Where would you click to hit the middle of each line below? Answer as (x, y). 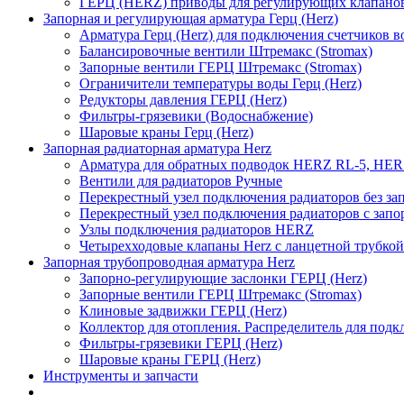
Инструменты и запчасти (121, 376)
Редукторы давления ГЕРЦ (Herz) (183, 100)
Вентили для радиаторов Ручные (181, 181)
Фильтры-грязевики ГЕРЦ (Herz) (181, 343)
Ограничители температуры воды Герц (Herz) (220, 83)
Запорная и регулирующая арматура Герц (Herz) (191, 18)
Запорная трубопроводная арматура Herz (169, 262)
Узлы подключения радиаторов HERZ (197, 230)
